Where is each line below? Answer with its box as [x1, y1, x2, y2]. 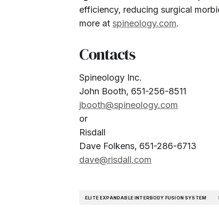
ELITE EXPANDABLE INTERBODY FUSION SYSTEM [85, 195, 207, 200]
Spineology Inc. [79, 72, 142, 83]
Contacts [79, 44, 135, 65]
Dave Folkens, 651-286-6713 [79, 141, 197, 151]
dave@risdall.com [79, 154, 152, 165]
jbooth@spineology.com [79, 100, 178, 110]
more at [79, 18, 112, 28]
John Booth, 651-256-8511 [79, 86, 186, 96]
